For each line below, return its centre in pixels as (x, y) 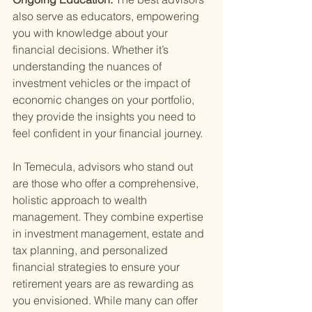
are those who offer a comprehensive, (107, 184)
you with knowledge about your (92, 33)
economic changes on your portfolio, (105, 100)
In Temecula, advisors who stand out (104, 167)
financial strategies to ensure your (97, 267)
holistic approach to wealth (81, 200)
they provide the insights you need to (106, 117)
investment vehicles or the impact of (103, 83)
